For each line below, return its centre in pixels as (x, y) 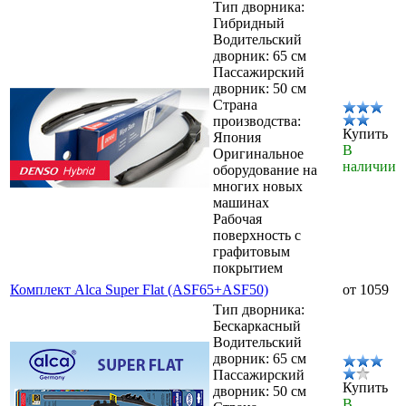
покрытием (248, 267)
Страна (235, 104)
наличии (369, 166)
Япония (237, 137)
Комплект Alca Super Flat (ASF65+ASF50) (139, 289)
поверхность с (257, 235)
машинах (241, 202)
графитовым (251, 251)
